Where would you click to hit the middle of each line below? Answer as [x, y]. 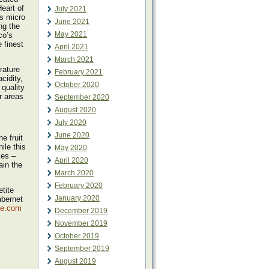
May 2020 [71, 148]
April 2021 [71, 47]
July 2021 [71, 9]
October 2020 [77, 85]
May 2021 [71, 34]
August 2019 [75, 261]
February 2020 [79, 186]
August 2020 [75, 110]
